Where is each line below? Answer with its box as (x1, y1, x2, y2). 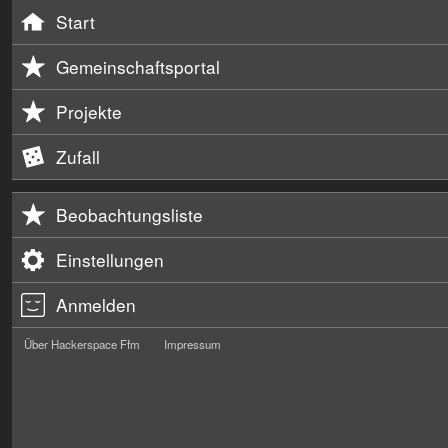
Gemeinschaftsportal (56, 54, 220, 79)
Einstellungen (56, 247, 164, 272)
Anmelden (56, 292, 136, 317)
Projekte (56, 99, 122, 124)
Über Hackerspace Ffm (24, 336, 140, 353)
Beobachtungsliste (56, 202, 203, 227)
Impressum (164, 336, 221, 353)
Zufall (56, 144, 100, 169)
